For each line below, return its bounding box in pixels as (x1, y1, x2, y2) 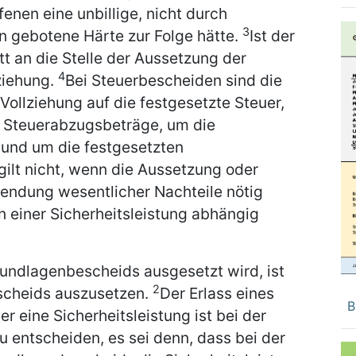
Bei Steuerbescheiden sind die (65, 71, 282, 90)
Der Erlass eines (160, 284, 274, 303)
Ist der (250, 26, 295, 45)
